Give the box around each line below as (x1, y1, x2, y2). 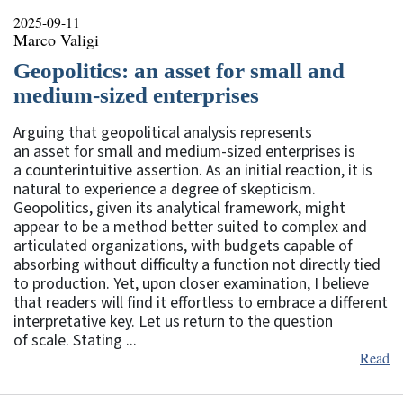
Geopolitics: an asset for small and (13, 58, 345, 83)
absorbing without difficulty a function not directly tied (13, 253, 381, 276)
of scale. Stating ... (13, 328, 137, 352)
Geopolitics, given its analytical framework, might (13, 196, 345, 219)
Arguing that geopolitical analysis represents (13, 121, 312, 144)
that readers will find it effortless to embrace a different (13, 291, 388, 314)
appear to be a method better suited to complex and (13, 215, 367, 238)
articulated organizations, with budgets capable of (13, 234, 353, 257)
